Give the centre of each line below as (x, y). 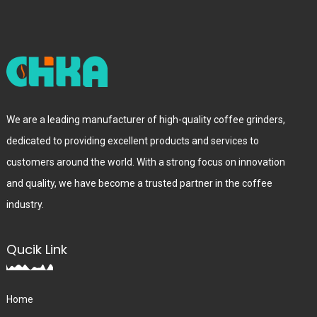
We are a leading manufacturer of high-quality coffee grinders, (145, 120)
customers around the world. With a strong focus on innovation (145, 162)
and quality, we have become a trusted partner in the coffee (139, 184)
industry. (25, 205)
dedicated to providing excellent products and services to (132, 141)
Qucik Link (36, 250)
